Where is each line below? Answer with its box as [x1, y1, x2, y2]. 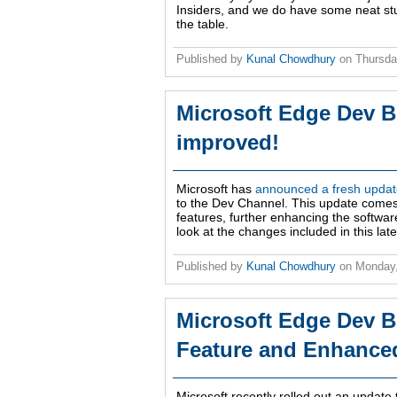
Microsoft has [176, 182, 255, 197]
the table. [176, 17, 229, 32]
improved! [176, 130, 279, 155]
